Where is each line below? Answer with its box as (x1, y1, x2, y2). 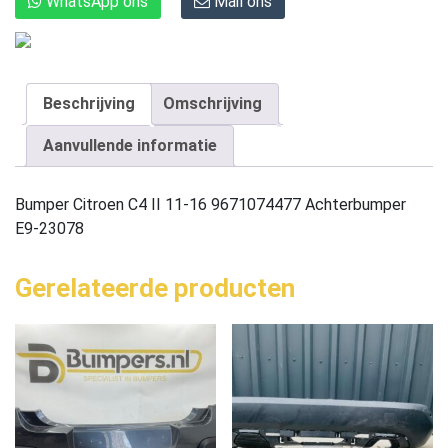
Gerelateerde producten (15, 272, 295, 303)
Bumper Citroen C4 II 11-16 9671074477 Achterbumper (15, 194, 406, 214)
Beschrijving (43, 93, 135, 113)
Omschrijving (163, 93, 262, 113)
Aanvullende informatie (43, 135, 217, 155)
